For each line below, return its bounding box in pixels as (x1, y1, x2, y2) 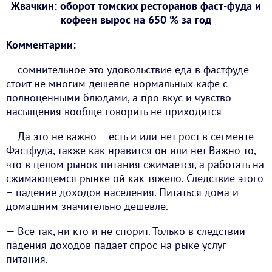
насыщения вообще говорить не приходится (6, 104, 222, 119)
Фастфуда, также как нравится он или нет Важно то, (6, 143, 256, 158)
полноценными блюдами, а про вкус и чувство (6, 90, 231, 105)
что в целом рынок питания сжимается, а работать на (6, 157, 264, 172)
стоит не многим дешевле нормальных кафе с (6, 76, 228, 91)
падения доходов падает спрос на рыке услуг (6, 238, 226, 253)
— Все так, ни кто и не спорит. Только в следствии (6, 224, 245, 239)
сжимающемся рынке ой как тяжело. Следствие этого (6, 171, 263, 186)
